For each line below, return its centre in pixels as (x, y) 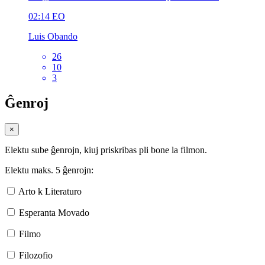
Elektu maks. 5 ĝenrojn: (49, 170)
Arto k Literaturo (50, 191)
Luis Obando (53, 36)
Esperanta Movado (54, 212)
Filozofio (36, 255)
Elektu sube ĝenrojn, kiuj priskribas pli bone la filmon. (106, 150)
